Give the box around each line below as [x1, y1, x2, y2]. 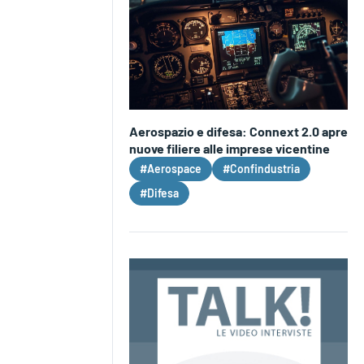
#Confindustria [222, 162, 300, 176]
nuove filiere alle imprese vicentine [128, 141, 330, 157]
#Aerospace [139, 162, 201, 176]
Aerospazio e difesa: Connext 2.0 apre [128, 123, 348, 140]
